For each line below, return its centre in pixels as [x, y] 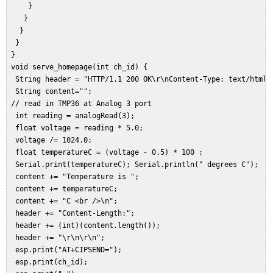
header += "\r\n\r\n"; [60, 238]
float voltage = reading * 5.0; [79, 128]
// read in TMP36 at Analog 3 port [83, 104]
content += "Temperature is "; [77, 177]
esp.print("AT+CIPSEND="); [69, 250]
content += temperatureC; [66, 189]
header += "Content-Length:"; [75, 214]
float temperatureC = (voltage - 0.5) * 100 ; [109, 153]
